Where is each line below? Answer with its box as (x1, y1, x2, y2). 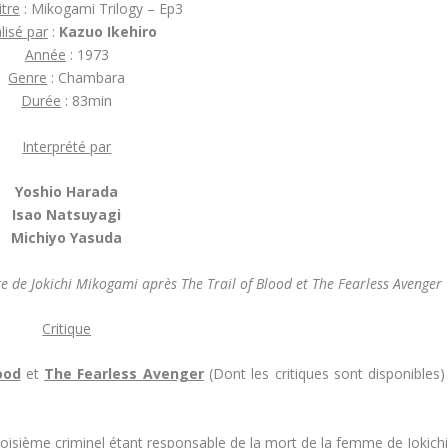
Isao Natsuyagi (12, 205, 122, 225)
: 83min (61, 91, 113, 111)
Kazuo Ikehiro (58, 22, 157, 42)
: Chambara (47, 68, 126, 88)
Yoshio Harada (15, 182, 119, 202)
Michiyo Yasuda (11, 228, 123, 248)
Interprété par (22, 136, 112, 156)
